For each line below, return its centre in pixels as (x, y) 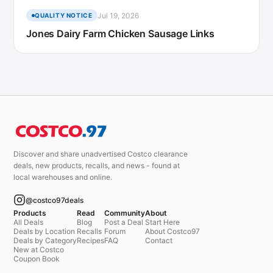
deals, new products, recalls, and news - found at (97, 166)
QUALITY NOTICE (64, 16)
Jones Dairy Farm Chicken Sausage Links (120, 34)
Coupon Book (37, 259)
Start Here (162, 222)
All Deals (28, 222)
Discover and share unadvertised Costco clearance (101, 154)
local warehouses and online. (63, 177)
